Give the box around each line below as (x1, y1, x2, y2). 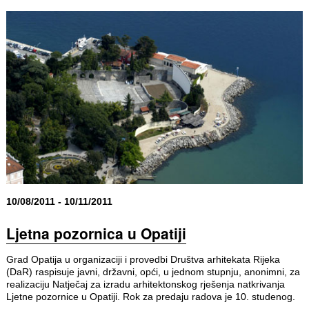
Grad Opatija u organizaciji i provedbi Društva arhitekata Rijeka (6, 253, 280, 265)
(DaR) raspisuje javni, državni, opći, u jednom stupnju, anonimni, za (6, 266, 300, 277)
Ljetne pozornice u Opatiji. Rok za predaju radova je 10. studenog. (6, 290, 295, 302)
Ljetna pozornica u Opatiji (6, 222, 186, 243)
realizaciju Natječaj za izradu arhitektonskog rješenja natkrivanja (6, 278, 285, 290)
